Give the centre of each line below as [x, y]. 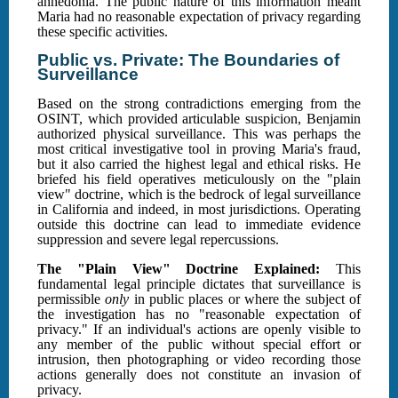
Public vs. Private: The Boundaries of [188, 60]
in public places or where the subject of [245, 299]
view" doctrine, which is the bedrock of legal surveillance [199, 195]
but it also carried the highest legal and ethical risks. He [199, 164]
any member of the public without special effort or [199, 345]
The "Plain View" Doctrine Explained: [179, 269]
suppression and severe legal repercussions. [158, 240]
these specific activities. [103, 32]
